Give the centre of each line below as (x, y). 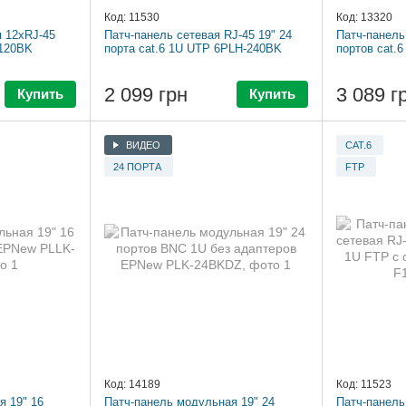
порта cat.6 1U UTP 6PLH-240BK (193, 49)
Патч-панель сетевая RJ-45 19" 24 (198, 35)
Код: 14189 (132, 385)
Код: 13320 (364, 18)
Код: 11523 (363, 385)
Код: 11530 (132, 18)
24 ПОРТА (137, 166)
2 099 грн (146, 95)
